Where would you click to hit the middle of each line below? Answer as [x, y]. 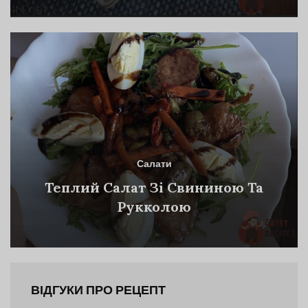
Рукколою [154, 207]
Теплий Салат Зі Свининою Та [154, 188]
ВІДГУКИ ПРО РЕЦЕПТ [98, 291]
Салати [154, 165]
